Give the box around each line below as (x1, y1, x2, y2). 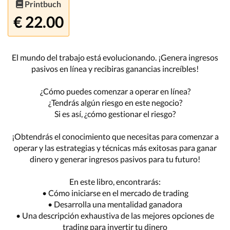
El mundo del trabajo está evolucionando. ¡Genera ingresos (12, 52, 218, 62)
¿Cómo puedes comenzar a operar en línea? (40, 86, 190, 96)
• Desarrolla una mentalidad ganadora (48, 199, 182, 209)
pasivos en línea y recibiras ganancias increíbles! (31, 63, 199, 73)
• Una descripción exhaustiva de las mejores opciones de (16, 210, 214, 220)
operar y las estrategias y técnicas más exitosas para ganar (13, 142, 217, 152)
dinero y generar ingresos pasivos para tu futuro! (30, 154, 200, 164)
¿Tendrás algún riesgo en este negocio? (48, 97, 182, 107)
